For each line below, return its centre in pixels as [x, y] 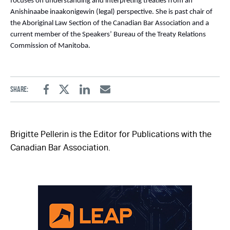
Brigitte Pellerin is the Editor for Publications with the [111, 135]
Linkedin [96, 95]
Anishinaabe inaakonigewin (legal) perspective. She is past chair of [111, 12]
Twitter [75, 95]
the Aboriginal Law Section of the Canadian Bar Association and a [110, 24]
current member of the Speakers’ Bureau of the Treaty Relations [108, 35]
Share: [19, 89]
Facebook [59, 95]
